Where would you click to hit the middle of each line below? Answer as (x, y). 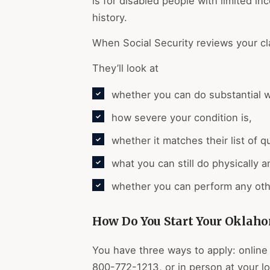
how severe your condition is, (182, 118)
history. (110, 18)
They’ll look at (125, 68)
